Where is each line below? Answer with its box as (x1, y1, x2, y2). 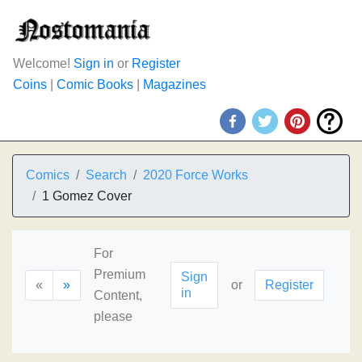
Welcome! (13, 57, 74, 70)
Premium (94, 267, 145, 281)
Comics (26, 168, 69, 182)
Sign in (74, 57, 114, 70)
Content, (94, 288, 142, 302)
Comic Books (57, 78, 133, 91)
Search (86, 168, 127, 182)
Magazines (143, 78, 206, 91)
